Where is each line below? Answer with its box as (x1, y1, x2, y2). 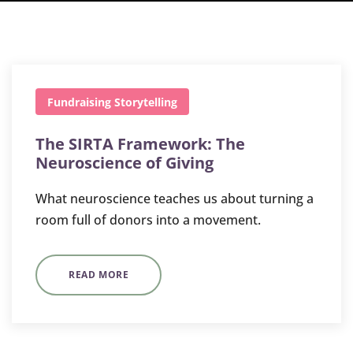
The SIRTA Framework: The (35, 133, 245, 154)
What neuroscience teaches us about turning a (35, 190, 314, 207)
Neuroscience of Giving (35, 152, 214, 173)
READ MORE (69, 268, 129, 281)
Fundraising (47, 95, 111, 110)
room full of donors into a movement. (35, 211, 261, 229)
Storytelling (114, 95, 177, 110)
